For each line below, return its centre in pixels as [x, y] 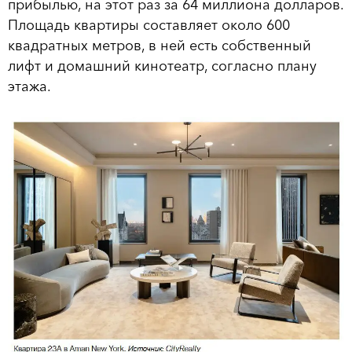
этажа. [29, 87]
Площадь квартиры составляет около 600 [149, 26]
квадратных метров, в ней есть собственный [159, 46]
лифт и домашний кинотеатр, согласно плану [162, 66]
